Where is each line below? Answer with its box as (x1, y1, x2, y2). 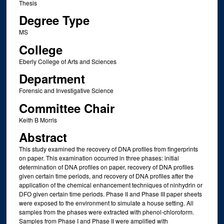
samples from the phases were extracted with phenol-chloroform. (18, 207, 194, 216)
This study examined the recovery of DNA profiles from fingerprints (18, 144, 198, 153)
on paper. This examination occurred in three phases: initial (18, 153, 179, 162)
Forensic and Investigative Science (18, 86, 113, 95)
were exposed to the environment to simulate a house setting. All (18, 198, 193, 207)
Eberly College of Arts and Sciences (18, 56, 116, 65)
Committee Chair (18, 99, 114, 116)
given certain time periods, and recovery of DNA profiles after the (18, 171, 193, 180)
